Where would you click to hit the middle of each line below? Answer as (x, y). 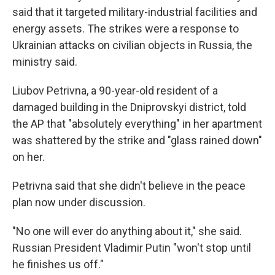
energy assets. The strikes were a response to (126, 29)
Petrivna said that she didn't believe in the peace (129, 186)
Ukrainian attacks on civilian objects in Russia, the (132, 45)
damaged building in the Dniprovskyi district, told (129, 107)
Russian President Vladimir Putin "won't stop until (132, 248)
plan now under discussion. (79, 203)
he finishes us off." (58, 265)
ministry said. (45, 62)
